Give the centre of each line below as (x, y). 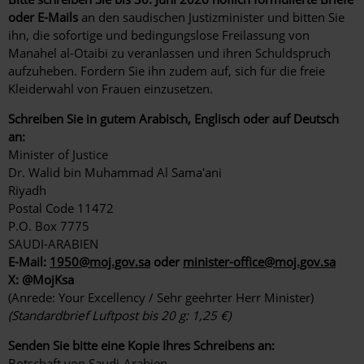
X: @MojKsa (43, 279)
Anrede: (35, 297)
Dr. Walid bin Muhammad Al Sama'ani (115, 172)
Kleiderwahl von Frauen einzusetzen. (110, 88)
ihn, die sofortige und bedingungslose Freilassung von (159, 35)
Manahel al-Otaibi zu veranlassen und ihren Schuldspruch (169, 52)
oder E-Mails (45, 17)
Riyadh (27, 190)
